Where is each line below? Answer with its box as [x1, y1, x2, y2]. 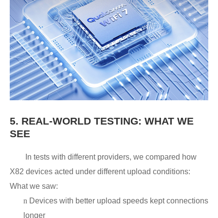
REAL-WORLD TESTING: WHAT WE [21, 115, 194, 127]
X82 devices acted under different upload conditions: [10, 167, 190, 176]
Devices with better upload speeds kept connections [29, 196, 208, 205]
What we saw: [10, 182, 58, 190]
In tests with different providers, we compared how [25, 152, 197, 161]
